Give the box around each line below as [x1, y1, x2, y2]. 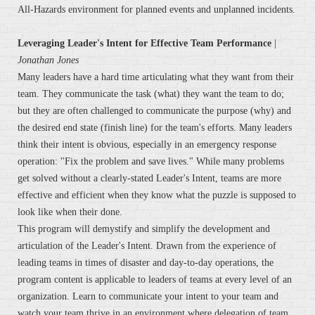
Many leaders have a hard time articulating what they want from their [18, 72, 294, 83]
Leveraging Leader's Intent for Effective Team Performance [18, 38, 271, 49]
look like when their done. [18, 207, 122, 218]
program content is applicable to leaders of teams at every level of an [18, 274, 292, 285]
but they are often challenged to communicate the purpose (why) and [18, 105, 291, 117]
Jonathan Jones [18, 55, 79, 66]
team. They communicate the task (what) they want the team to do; [18, 89, 284, 100]
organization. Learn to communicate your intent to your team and [18, 291, 278, 302]
